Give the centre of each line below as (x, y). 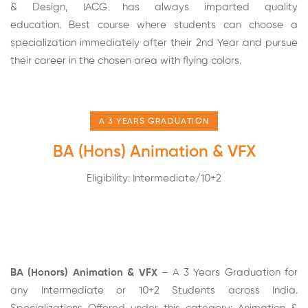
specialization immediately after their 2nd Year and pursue (154, 43)
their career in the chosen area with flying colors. (126, 61)
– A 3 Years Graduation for (228, 273)
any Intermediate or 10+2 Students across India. (154, 290)
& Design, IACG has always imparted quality (154, 7)
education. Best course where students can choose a (154, 25)
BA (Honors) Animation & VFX (84, 273)
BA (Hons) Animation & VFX (154, 152)
